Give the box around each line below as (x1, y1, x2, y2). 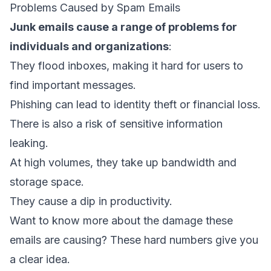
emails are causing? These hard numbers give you (10, 233, 258, 246)
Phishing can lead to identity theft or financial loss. (10, 98, 261, 111)
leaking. (10, 137, 48, 149)
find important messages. (10, 79, 136, 91)
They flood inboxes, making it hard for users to (10, 59, 243, 72)
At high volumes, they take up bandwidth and (10, 156, 237, 169)
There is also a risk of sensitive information (10, 117, 223, 130)
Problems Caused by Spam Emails (10, 1, 180, 14)
